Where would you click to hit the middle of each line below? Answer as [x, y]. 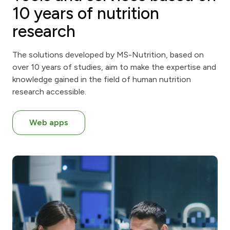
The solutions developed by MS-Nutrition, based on [108, 55]
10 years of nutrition [86, 14]
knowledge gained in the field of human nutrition [102, 80]
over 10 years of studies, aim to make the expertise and [114, 67]
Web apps [49, 123]
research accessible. [49, 92]
